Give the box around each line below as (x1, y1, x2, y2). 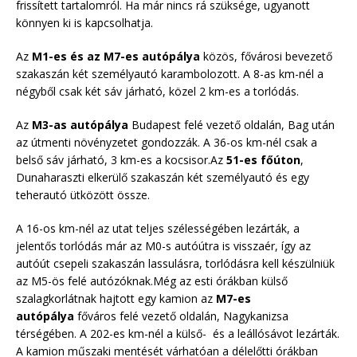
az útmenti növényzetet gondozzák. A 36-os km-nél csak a (16, 134, 317, 150)
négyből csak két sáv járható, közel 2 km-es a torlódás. (16, 83, 299, 99)
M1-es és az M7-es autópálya (32, 48, 200, 64)
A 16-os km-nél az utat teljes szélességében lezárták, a (16, 220, 300, 236)
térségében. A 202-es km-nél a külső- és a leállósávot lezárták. (16, 325, 339, 341)
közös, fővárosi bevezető (200, 48, 332, 64)
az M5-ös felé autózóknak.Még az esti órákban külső (16, 273, 288, 288)
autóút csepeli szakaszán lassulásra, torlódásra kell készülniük (16, 255, 335, 271)
